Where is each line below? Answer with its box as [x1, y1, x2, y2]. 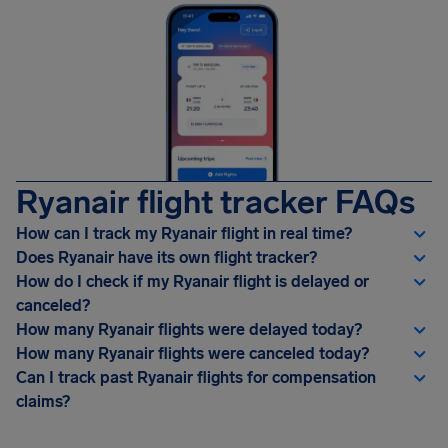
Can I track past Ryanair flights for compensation [16, 367, 376, 387]
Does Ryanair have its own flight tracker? [16, 247, 317, 267]
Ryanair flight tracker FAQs [16, 182, 415, 221]
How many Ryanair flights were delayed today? [16, 319, 362, 339]
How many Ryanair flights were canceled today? [16, 343, 369, 363]
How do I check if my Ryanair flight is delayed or [16, 271, 369, 291]
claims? [16, 391, 70, 411]
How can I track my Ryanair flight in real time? [16, 223, 352, 243]
